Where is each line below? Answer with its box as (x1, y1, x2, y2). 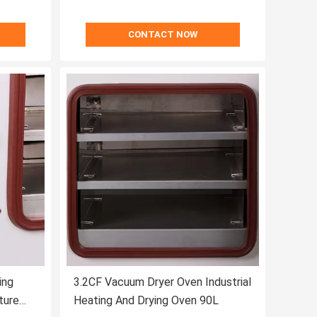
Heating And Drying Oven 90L (74, 294, 219, 308)
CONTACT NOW (128, 29, 197, 40)
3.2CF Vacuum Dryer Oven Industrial (74, 275, 251, 289)
